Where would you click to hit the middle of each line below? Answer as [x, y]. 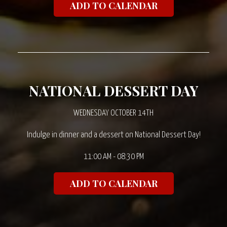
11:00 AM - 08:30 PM [113, 157]
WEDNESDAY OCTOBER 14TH [113, 113]
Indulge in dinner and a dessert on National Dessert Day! [113, 135]
